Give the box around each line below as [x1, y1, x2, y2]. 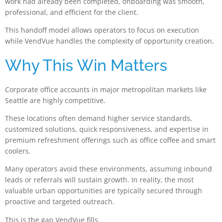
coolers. [5, 146, 31, 156]
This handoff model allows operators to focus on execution [5, 25, 199, 35]
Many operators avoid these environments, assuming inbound [5, 164, 212, 174]
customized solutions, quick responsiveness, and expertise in [5, 124, 209, 134]
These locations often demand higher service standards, [5, 113, 192, 123]
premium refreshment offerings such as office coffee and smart [5, 135, 216, 145]
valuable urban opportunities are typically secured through [5, 186, 202, 196]
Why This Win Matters [5, 55, 167, 74]
